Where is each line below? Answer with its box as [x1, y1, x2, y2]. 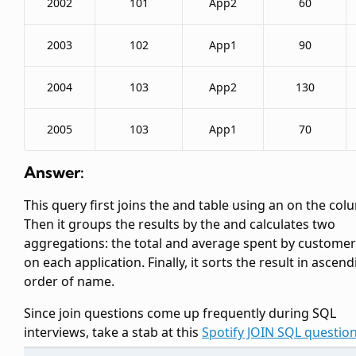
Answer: [24, 162, 84, 183]
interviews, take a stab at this [24, 323, 202, 342]
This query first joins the [24, 196, 172, 215]
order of [24, 273, 77, 291]
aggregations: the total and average [24, 234, 243, 253]
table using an [199, 196, 287, 215]
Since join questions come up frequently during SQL [24, 304, 336, 323]
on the [287, 196, 329, 215]
